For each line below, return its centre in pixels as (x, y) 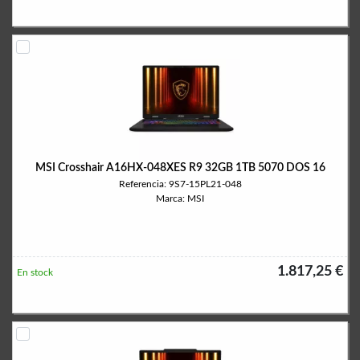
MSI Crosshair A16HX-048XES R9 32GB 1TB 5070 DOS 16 (180, 168)
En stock (35, 272)
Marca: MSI (180, 198)
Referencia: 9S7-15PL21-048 (180, 184)
